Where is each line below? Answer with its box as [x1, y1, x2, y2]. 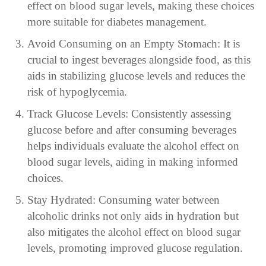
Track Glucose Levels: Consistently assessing [27, 107, 232, 121]
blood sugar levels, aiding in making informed [27, 156, 238, 169]
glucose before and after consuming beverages [27, 123, 236, 137]
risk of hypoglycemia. [27, 85, 127, 99]
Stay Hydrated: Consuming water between [27, 194, 220, 207]
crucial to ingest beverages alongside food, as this [27, 53, 251, 66]
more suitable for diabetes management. [27, 15, 207, 28]
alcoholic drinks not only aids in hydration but [27, 210, 239, 223]
